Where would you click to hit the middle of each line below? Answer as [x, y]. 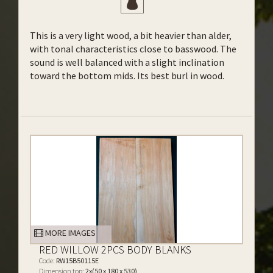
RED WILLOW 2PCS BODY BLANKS [115, 250]
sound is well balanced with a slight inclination [127, 62]
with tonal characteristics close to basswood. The [133, 49]
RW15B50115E [77, 261]
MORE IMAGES [69, 233]
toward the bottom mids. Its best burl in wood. [127, 76]
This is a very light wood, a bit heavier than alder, [131, 35]
